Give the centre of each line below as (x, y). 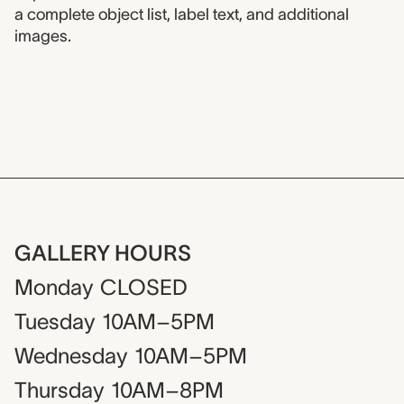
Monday (54, 288)
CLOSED (144, 288)
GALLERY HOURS (103, 253)
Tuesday (55, 322)
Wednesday (71, 356)
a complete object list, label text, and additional (182, 14)
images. (43, 36)
